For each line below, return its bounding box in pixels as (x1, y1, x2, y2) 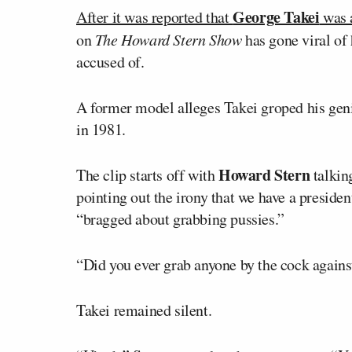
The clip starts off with (76, 163, 218, 185)
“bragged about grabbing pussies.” (76, 207, 284, 229)
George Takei (233, 5, 320, 28)
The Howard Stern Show (94, 28, 242, 49)
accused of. (76, 50, 145, 72)
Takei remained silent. (76, 299, 212, 321)
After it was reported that (76, 5, 233, 27)
